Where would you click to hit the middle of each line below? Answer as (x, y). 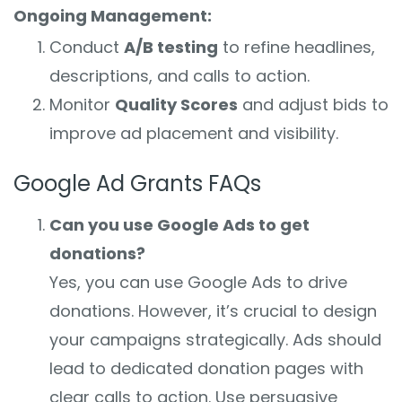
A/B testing (171, 47)
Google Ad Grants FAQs (137, 183)
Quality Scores (176, 104)
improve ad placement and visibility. (194, 133)
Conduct (87, 47)
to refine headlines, (297, 47)
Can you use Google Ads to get (179, 224)
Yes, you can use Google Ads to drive (198, 282)
